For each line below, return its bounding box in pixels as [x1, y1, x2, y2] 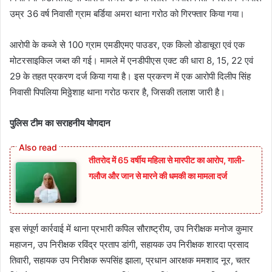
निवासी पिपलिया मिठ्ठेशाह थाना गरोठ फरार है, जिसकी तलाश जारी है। [10, 86, 225, 98]
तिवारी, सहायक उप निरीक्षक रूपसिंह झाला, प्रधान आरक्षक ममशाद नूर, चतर [10, 254, 250, 267]
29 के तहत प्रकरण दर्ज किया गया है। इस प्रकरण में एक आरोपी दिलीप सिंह [10, 70, 251, 83]
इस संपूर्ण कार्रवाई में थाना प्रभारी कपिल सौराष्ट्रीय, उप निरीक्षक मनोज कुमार [10, 223, 253, 235]
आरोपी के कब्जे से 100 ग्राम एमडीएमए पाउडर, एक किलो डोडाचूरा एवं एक [10, 39, 245, 51]
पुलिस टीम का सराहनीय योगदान [10, 117, 110, 129]
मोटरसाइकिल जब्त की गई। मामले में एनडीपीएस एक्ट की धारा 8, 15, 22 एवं [10, 55, 253, 67]
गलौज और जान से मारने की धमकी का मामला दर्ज [89, 171, 227, 182]
